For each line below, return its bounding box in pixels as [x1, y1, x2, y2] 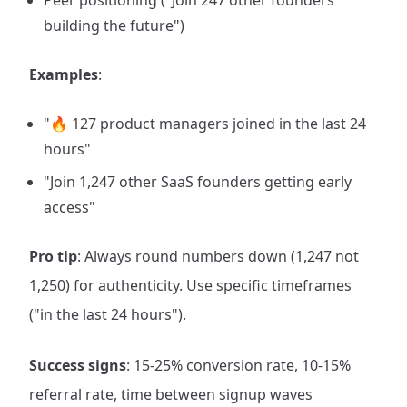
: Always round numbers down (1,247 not [77, 246, 359, 266]
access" [44, 197, 95, 217]
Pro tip [29, 246, 77, 266]
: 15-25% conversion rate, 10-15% [126, 355, 351, 375]
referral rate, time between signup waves [29, 384, 313, 404]
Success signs [29, 355, 126, 375]
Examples [29, 65, 98, 84]
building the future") [44, 15, 184, 35]
